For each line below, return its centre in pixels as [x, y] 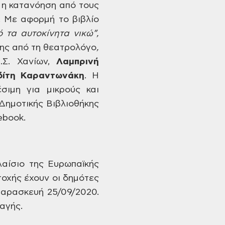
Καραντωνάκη [50, 76]
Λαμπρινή [78, 62]
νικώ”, [84, 34]
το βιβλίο [77, 20]
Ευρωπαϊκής [71, 164]
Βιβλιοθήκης [71, 104]
